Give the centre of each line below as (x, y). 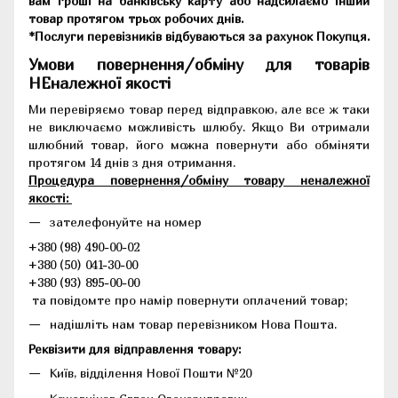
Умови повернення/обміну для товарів (199, 65)
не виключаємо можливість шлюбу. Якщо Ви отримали (199, 126)
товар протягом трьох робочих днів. (138, 19)
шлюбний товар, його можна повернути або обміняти (199, 144)
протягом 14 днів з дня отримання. (134, 162)
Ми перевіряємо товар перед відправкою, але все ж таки (199, 108)
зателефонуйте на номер (127, 221)
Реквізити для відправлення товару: (135, 349)
